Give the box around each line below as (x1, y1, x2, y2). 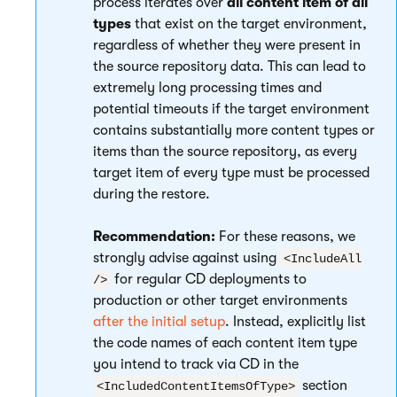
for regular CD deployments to (111, 271, 307, 287)
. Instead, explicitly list (225, 314, 366, 330)
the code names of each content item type (93, 335, 357, 351)
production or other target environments (93, 292, 347, 308)
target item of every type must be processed (93, 165, 370, 181)
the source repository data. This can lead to (93, 58, 366, 74)
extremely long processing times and (93, 80, 322, 96)
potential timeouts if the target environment (93, 101, 370, 117)
